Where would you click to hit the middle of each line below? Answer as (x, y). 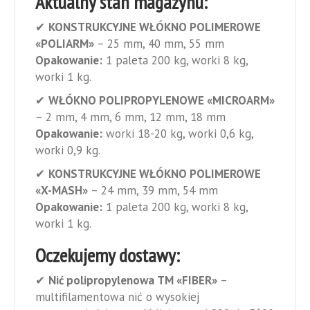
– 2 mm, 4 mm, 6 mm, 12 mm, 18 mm (130, 117)
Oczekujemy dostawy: (108, 255)
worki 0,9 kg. (68, 151)
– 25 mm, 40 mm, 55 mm (159, 44)
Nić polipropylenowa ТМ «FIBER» (133, 281)
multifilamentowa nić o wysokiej (117, 297)
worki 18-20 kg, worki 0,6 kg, (178, 134)
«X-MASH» (62, 191)
